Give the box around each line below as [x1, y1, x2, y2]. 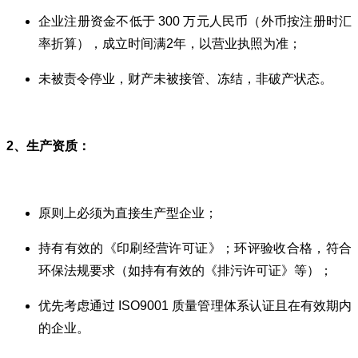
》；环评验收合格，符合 [208, 241, 352, 255]
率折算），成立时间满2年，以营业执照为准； [38, 36, 301, 50]
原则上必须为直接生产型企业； [38, 205, 217, 220]
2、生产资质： [6, 138, 90, 153]
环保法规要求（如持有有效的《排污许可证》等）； [38, 263, 332, 277]
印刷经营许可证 [117, 241, 209, 255]
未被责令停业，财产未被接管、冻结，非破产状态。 [38, 71, 332, 86]
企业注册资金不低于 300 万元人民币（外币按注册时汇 [38, 14, 352, 28]
